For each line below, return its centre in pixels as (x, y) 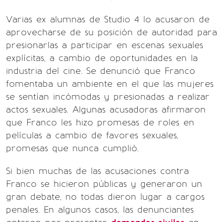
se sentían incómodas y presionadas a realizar (108, 96)
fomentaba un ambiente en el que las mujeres (110, 83)
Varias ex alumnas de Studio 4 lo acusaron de (108, 19)
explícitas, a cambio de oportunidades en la (102, 58)
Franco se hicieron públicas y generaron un (104, 184)
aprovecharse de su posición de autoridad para (111, 32)
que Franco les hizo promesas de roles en (100, 122)
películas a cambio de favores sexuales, (92, 135)
